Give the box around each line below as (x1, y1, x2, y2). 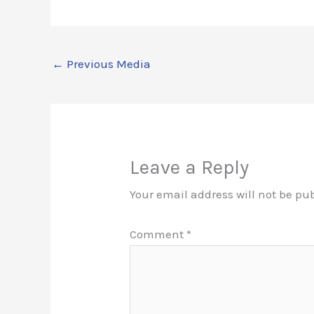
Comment (130, 226, 187, 241)
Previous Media (64, 56, 151, 71)
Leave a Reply (130, 156, 250, 179)
